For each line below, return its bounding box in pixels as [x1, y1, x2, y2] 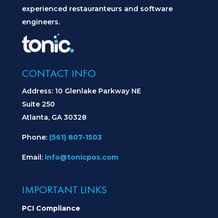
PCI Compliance [21, 203, 80, 213]
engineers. [21, 18, 60, 27]
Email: [21, 152, 45, 162]
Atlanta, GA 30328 [21, 112, 87, 122]
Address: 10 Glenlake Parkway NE [21, 86, 141, 95]
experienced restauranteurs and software [21, 4, 173, 14]
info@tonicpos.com [44, 152, 118, 162]
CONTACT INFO [21, 66, 96, 80]
